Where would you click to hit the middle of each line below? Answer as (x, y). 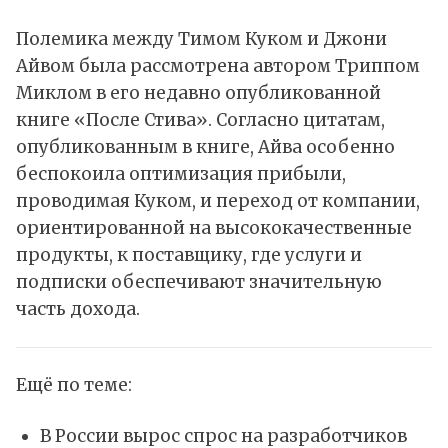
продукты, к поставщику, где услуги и (189, 255)
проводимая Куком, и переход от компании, (218, 201)
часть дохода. (78, 309)
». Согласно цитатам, (290, 120)
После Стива (141, 120)
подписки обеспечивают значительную (199, 282)
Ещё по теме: (74, 385)
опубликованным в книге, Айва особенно (205, 147)
